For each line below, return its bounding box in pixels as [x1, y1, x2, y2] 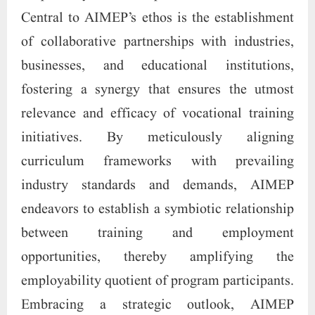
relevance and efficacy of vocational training [21, 103, 294, 124]
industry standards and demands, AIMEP [21, 175, 294, 195]
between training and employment [21, 223, 294, 243]
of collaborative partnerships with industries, [21, 32, 294, 52]
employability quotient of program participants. [21, 271, 294, 291]
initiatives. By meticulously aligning [21, 127, 294, 148]
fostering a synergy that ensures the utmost [21, 79, 294, 100]
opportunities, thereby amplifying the [21, 247, 294, 267]
